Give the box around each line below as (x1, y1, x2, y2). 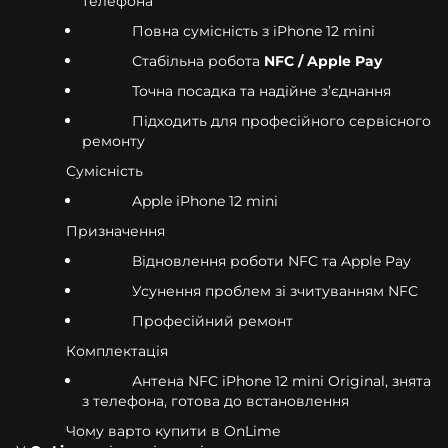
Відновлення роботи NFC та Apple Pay (132, 251, 411, 270)
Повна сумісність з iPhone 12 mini (132, 21, 375, 40)
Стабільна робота (132, 51, 264, 70)
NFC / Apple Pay (264, 51, 382, 70)
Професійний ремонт (132, 311, 293, 330)
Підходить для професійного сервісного (132, 111, 431, 130)
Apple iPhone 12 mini (132, 191, 278, 210)
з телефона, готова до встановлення (82, 391, 349, 410)
